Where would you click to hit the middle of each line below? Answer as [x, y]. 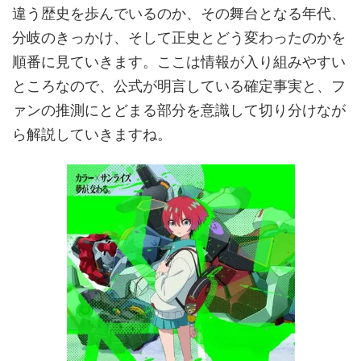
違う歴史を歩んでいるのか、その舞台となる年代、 [179, 14]
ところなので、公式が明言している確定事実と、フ [179, 86]
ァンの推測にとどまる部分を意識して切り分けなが [179, 110]
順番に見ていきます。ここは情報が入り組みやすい [179, 62]
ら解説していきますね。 [92, 135]
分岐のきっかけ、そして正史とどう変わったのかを [179, 38]
